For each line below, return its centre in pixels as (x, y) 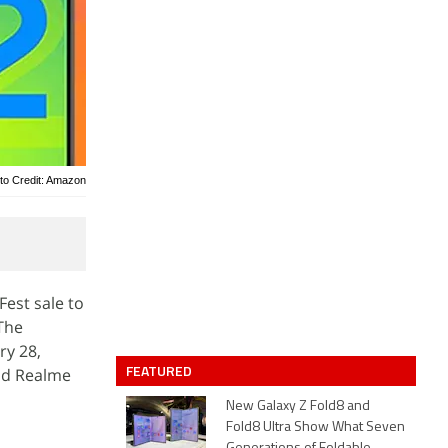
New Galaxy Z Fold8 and (298, 406)
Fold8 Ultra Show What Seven (315, 427)
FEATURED (160, 370)
